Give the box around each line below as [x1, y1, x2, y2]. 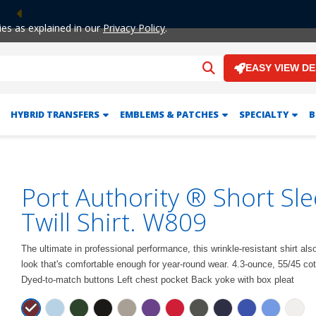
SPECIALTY [238, 108, 288, 121]
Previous [18, 18, 73, 33]
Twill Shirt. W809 [21, 205, 207, 238]
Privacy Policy [103, 21, 165, 35]
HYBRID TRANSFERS [10, 108, 99, 121]
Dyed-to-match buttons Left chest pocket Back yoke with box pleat [21, 274, 294, 285]
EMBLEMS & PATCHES [119, 108, 219, 121]
